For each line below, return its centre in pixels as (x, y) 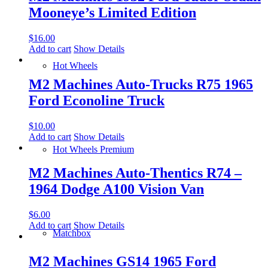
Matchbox (72, 233)
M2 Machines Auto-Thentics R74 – (135, 173)
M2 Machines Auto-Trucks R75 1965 (141, 85)
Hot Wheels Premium (93, 149)
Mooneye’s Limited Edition (112, 12)
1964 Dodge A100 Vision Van (116, 189)
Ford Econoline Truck (97, 101)
